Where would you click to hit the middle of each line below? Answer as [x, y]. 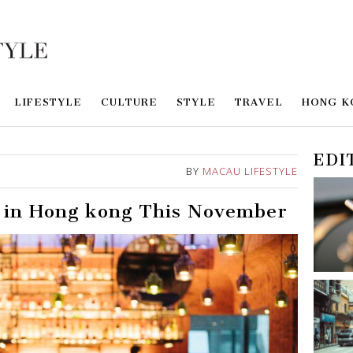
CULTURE [129, 102]
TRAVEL [259, 102]
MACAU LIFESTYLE [251, 171]
